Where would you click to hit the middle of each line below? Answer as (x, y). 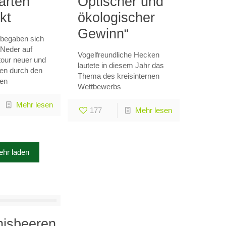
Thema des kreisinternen (119, 76)
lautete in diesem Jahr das (121, 65)
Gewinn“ (103, 34)
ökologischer (117, 18)
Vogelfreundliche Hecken (119, 55)
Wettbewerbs (100, 87)
